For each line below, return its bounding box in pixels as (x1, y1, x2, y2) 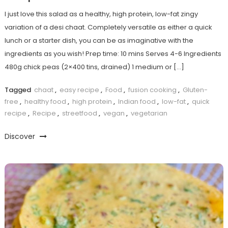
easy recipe (59, 85, 99, 95)
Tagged (4, 85, 33, 95)
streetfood (62, 108, 97, 119)
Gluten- (182, 85, 208, 95)
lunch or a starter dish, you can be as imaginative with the (4, 36, 193, 46)
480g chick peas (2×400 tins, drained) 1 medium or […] (4, 62, 184, 72)
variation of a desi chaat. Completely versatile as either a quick (4, 22, 212, 33)
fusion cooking (128, 85, 177, 95)
